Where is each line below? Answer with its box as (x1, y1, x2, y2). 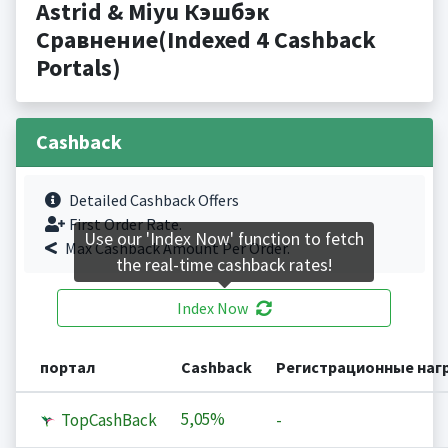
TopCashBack (57, 409, 157, 432)
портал (39, 357, 95, 378)
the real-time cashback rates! (116, 254, 332, 277)
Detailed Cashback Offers (68, 190, 239, 211)
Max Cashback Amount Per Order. (64, 238, 290, 259)
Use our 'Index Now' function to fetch (84, 228, 364, 251)
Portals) (35, 52, 121, 84)
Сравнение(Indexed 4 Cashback (35, 24, 376, 56)
